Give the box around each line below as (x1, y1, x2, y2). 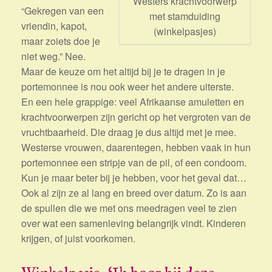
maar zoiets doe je (21, 34, 100, 49)
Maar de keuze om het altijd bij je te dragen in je (21, 64, 225, 79)
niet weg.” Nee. (21, 49, 86, 64)
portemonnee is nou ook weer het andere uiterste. (21, 80, 234, 94)
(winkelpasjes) (154, 24, 216, 39)
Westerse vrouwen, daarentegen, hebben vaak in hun (21, 140, 251, 155)
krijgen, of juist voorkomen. (21, 231, 135, 246)
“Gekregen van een (21, 4, 104, 18)
